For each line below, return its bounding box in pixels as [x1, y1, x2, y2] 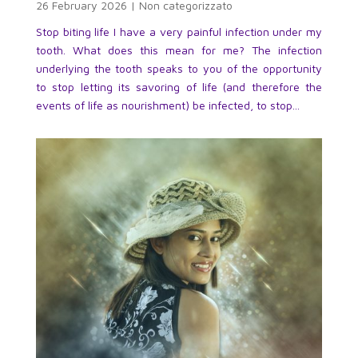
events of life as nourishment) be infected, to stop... [35, 98, 300, 113]
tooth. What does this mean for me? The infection [35, 43, 323, 58]
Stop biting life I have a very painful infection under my [35, 25, 323, 39]
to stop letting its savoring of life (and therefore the [35, 80, 323, 94]
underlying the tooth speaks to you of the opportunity [35, 62, 323, 76]
